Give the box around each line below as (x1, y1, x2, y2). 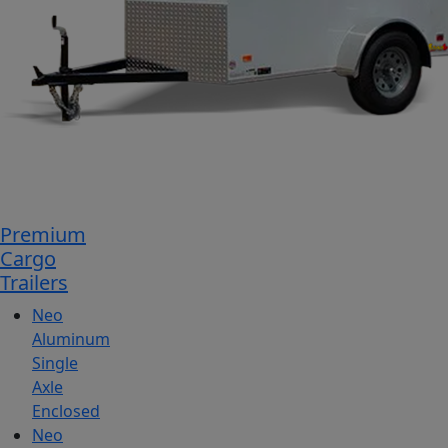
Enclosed (32, 400, 100, 423)
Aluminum (32, 328, 110, 351)
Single (32, 352, 78, 375)
